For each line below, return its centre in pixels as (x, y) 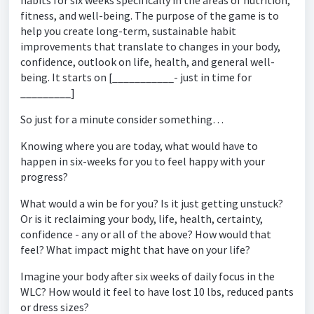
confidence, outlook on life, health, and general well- (148, 62)
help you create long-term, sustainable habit (128, 31)
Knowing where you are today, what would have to (139, 146)
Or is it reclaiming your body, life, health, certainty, (142, 219)
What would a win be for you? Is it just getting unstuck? (152, 203)
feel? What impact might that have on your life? (136, 250)
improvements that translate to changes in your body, (150, 46)
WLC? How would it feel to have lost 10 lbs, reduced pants (157, 292)
